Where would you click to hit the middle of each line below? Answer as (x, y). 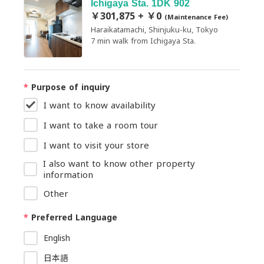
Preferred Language (73, 217)
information (68, 174)
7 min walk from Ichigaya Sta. (143, 41)
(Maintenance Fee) (196, 17)
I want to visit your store (96, 145)
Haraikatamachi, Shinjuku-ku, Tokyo (154, 29)
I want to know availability (100, 105)
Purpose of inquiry (69, 87)
